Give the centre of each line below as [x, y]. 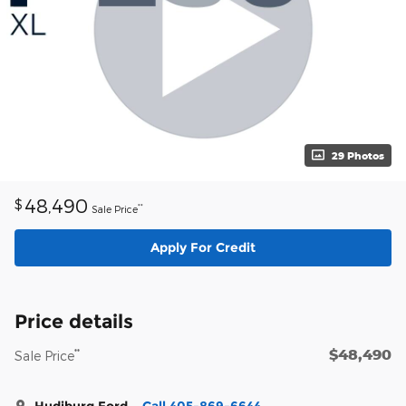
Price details [74, 322]
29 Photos [358, 155]
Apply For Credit [203, 247]
